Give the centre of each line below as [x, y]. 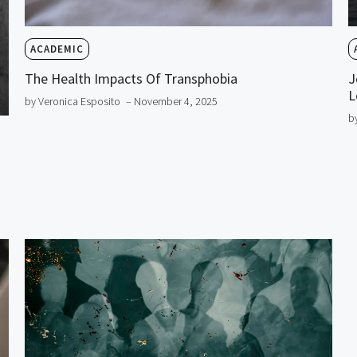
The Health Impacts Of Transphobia [131, 78]
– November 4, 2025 [171, 101]
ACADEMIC [57, 49]
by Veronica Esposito [72, 101]
